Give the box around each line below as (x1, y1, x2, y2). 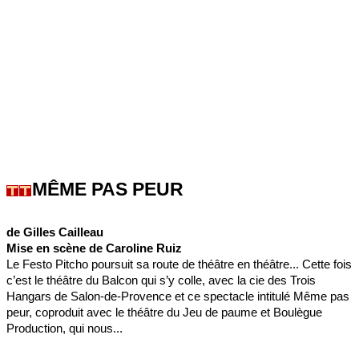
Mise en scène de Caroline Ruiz (6, 240, 182, 255)
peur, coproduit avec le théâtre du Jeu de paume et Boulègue (6, 305, 322, 319)
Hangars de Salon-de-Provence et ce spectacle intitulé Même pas (6, 288, 349, 303)
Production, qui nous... (6, 321, 123, 335)
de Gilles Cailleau (6, 224, 103, 239)
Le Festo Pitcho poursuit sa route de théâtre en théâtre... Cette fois (6, 256, 352, 271)
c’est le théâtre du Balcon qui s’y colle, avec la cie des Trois (6, 272, 316, 287)
